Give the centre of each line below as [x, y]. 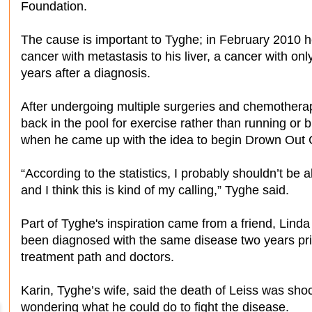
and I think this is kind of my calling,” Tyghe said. [155, 190]
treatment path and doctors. [97, 257]
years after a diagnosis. [86, 73]
